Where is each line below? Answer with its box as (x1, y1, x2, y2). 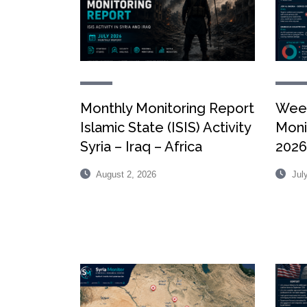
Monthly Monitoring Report (80, 99, 254, 116)
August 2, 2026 (94, 169, 156, 180)
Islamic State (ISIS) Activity (80, 119, 251, 136)
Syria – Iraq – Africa (80, 138, 202, 155)
